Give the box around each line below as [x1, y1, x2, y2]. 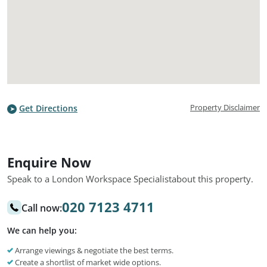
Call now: [21, 201, 62, 215]
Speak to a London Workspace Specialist [7, 173, 172, 185]
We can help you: [7, 225, 77, 236]
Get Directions [19, 103, 77, 114]
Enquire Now [7, 153, 91, 171]
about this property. [172, 173, 253, 185]
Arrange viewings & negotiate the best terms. [13, 245, 173, 256]
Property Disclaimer [190, 102, 260, 113]
